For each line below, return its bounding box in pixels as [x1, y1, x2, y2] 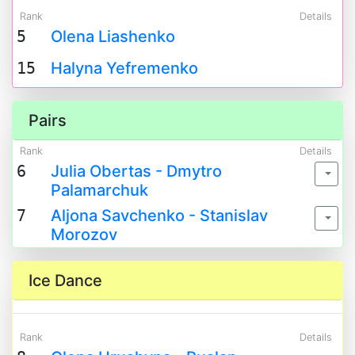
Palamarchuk [50, 181, 148, 200]
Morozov [50, 225, 117, 244]
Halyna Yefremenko [50, 59, 198, 78]
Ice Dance [29, 271, 102, 290]
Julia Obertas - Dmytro [50, 162, 222, 181]
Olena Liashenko [50, 27, 175, 46]
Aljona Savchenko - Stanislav [50, 206, 268, 225]
